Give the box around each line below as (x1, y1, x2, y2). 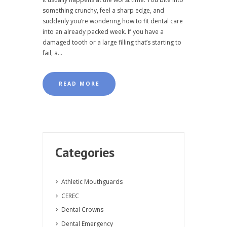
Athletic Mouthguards (61, 177, 123, 186)
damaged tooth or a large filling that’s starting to (43, 38, 181, 47)
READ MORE (58, 80, 100, 87)
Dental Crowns (61, 205, 103, 214)
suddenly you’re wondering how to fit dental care (43, 17, 183, 26)
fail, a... (43, 49, 62, 58)
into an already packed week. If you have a (43, 27, 164, 36)
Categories (55, 143, 115, 161)
